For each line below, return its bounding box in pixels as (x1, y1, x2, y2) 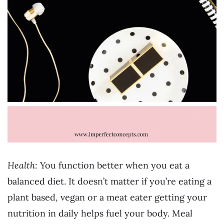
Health (7, 159, 35, 171)
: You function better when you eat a (35, 159, 189, 171)
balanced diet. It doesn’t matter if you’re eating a (7, 175, 211, 187)
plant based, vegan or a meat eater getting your (7, 191, 207, 203)
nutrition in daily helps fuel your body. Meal (7, 207, 192, 219)
